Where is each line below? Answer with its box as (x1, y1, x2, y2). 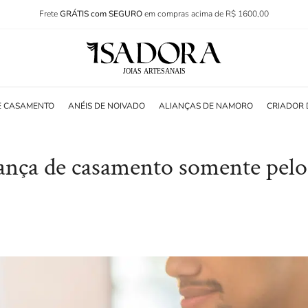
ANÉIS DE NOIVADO (68, 100, 146, 111)
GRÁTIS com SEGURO (60, 8, 144, 19)
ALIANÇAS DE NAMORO (159, 100, 254, 111)
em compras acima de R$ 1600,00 (144, 8, 269, 19)
